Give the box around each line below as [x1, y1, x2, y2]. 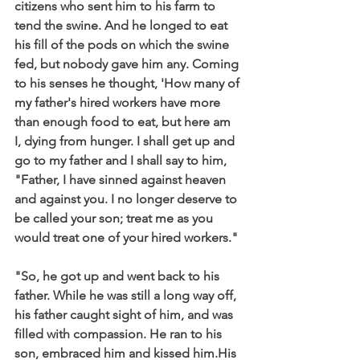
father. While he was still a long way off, [14, 287, 239, 303]
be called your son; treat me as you [14, 210, 216, 226]
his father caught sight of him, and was [14, 306, 236, 322]
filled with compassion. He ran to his [14, 325, 225, 342]
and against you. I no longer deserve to [14, 190, 240, 207]
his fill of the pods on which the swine [14, 36, 232, 52]
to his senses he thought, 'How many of [14, 75, 243, 91]
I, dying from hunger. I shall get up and [14, 133, 238, 149]
